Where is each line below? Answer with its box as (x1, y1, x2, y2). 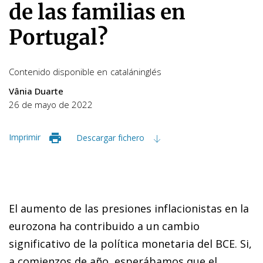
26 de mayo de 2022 (9, 99, 93, 110)
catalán (110, 66, 139, 77)
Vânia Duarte (9, 85, 63, 97)
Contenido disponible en (9, 66, 107, 77)
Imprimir (9, 131, 41, 143)
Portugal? (9, 25, 108, 50)
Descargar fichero (76, 131, 147, 143)
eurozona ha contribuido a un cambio (9, 218, 200, 233)
